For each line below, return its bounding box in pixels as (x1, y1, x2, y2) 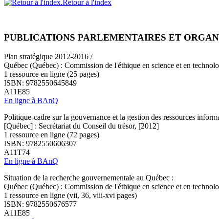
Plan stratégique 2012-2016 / (4, 52, 92, 61)
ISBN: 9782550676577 (4, 200, 77, 209)
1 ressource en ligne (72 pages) (4, 131, 99, 139)
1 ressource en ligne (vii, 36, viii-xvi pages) (4, 191, 137, 200)
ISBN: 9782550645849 (4, 79, 77, 88)
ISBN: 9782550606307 (4, 139, 77, 148)
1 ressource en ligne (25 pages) (4, 70, 99, 79)
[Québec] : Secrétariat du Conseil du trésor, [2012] (4, 122, 159, 131)
